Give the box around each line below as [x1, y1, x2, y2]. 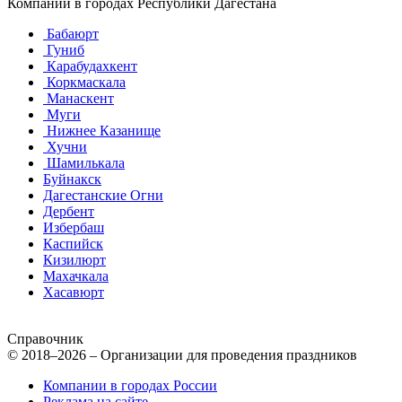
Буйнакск [43, 171, 101, 188]
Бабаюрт [43, 26, 99, 42]
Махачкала [43, 268, 109, 284]
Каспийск [43, 236, 103, 252]
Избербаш [43, 220, 104, 236]
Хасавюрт [43, 284, 104, 301]
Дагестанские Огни [43, 188, 163, 204]
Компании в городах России [43, 378, 217, 394]
